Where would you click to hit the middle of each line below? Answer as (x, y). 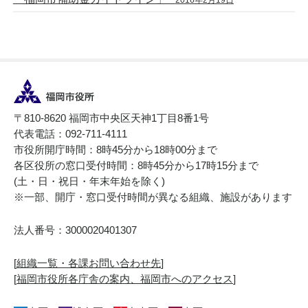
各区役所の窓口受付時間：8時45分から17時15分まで (136, 166)
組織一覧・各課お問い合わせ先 (89, 263)
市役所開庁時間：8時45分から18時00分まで (115, 150)
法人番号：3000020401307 (75, 230)
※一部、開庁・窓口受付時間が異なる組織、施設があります (153, 197)
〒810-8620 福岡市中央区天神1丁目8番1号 (111, 118)
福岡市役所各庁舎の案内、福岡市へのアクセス (125, 279)
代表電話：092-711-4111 (70, 134)
